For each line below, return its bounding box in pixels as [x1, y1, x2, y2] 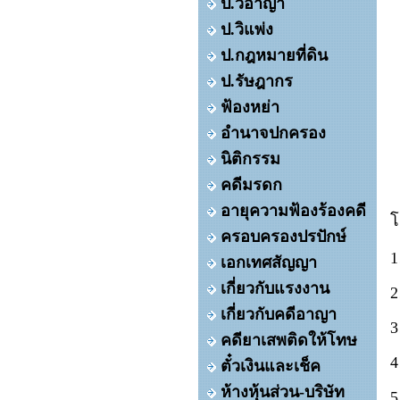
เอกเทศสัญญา [221, 254, 317, 271]
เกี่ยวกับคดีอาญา [221, 305, 337, 323]
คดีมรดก [221, 176, 282, 194]
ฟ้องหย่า [221, 98, 279, 116]
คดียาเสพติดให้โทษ [221, 331, 357, 349]
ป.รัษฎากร [221, 72, 293, 90]
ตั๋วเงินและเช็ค [221, 357, 321, 375]
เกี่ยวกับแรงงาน [221, 279, 329, 297]
